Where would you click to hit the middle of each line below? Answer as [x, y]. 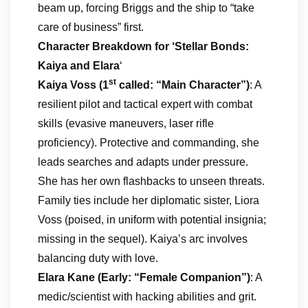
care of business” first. [91, 27]
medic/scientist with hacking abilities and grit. [147, 297]
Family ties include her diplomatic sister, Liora [148, 200]
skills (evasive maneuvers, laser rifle [126, 123]
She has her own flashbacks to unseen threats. [151, 181]
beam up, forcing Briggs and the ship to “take [146, 8]
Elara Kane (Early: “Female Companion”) [144, 277]
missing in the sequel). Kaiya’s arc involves [143, 239]
